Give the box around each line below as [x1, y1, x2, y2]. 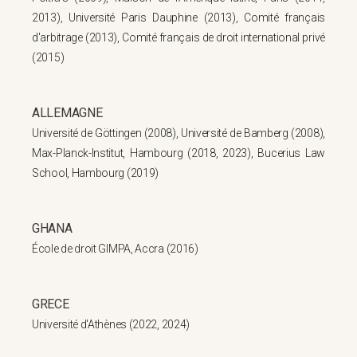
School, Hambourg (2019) [32, 167, 159, 179]
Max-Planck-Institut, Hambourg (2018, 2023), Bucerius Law [32, 147, 325, 159]
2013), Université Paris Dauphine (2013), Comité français [32, 11, 325, 24]
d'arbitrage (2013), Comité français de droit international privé [32, 31, 325, 44]
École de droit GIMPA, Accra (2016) [32, 242, 198, 255]
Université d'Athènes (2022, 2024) [32, 318, 190, 331]
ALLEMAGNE [32, 105, 103, 120]
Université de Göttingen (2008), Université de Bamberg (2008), [32, 127, 325, 139]
